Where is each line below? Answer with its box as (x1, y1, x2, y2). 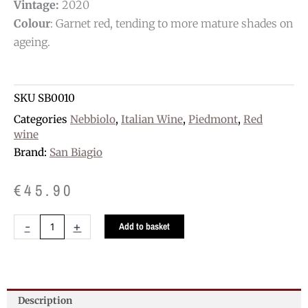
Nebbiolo (70, 112, 115, 126)
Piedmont (188, 112, 238, 126)
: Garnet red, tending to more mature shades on (50, 16, 293, 31)
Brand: (14, 146, 49, 159)
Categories (14, 112, 67, 126)
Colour (14, 16, 50, 31)
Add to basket (118, 220, 170, 233)
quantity (13, 276, 49, 288)
